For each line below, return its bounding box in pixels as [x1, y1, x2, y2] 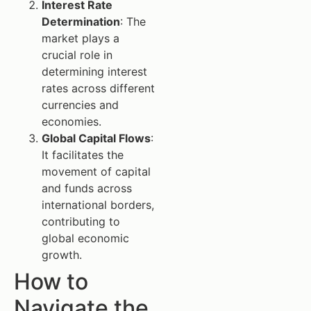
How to [14, 267, 88, 295]
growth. [42, 247, 82, 262]
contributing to [42, 214, 120, 228]
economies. [42, 114, 101, 128]
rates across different [42, 81, 155, 95]
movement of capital [42, 164, 151, 178]
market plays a [42, 31, 119, 45]
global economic [42, 230, 129, 245]
